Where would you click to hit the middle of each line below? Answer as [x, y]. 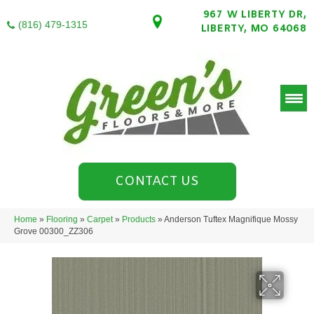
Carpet [100, 219]
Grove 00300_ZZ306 [54, 231]
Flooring [62, 219]
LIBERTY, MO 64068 [254, 29]
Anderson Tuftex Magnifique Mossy [231, 219]
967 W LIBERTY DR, [255, 15]
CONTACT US [157, 182]
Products [139, 219]
